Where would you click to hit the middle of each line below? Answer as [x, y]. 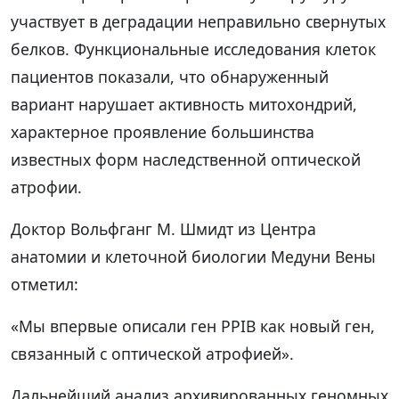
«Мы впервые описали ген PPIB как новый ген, [193, 326]
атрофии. [46, 187]
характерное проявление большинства [163, 131]
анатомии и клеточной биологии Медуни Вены [193, 256]
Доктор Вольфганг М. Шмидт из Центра [163, 228]
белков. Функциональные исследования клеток [193, 49]
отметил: [45, 284]
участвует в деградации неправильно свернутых [198, 21]
